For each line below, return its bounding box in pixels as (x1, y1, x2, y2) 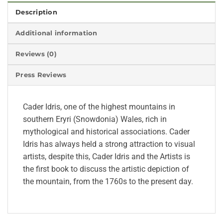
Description (15, 8, 57, 16)
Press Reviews (15, 71, 67, 79)
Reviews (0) (15, 50, 57, 58)
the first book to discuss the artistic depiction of (23, 164, 189, 174)
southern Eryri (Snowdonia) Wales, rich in (23, 114, 167, 124)
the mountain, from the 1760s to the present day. (23, 176, 193, 186)
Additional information (15, 29, 98, 37)
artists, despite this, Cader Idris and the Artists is (23, 151, 190, 161)
